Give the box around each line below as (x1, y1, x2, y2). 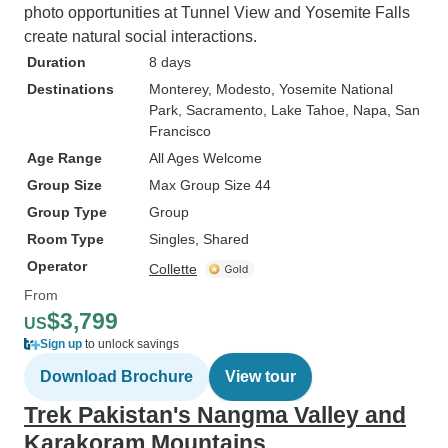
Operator (27, 258, 87, 274)
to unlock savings (82, 337, 179, 351)
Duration (27, 54, 86, 70)
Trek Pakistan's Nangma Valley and (24, 402, 406, 428)
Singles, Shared (149, 231, 249, 247)
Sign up (40, 337, 82, 351)
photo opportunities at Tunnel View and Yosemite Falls (24, 4, 410, 21)
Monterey (149, 81, 208, 97)
